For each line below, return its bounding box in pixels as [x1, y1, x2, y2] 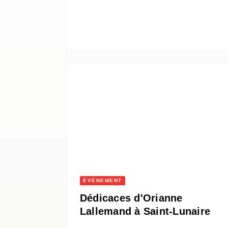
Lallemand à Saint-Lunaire [80, 206, 210, 217]
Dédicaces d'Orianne [80, 192, 183, 204]
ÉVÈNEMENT [83, 178, 122, 184]
